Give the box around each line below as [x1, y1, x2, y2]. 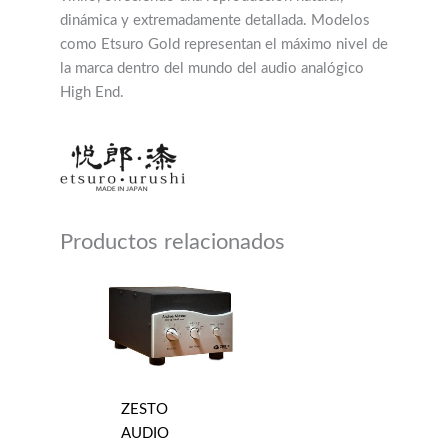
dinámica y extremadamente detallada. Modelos [60, 13, 370, 29]
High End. [60, 85, 124, 101]
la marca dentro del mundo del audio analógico [60, 61, 364, 77]
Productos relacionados [60, 231, 285, 254]
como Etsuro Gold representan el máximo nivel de [60, 37, 388, 53]
